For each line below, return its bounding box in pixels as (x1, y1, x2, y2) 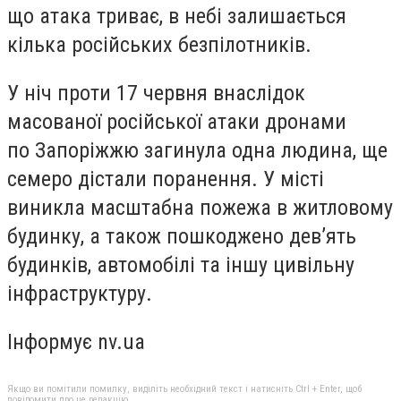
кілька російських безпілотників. (7, 32, 311, 58)
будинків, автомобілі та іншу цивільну (7, 252, 354, 277)
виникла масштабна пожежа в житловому (7, 194, 393, 220)
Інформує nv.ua (7, 328, 145, 354)
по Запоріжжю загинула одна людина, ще (7, 137, 388, 163)
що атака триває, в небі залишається (7, 4, 346, 30)
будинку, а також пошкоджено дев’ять (7, 223, 356, 249)
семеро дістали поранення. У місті (7, 166, 324, 192)
